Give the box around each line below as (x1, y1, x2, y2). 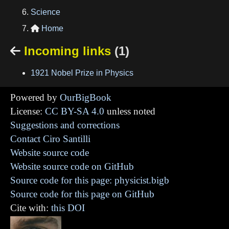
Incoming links (20, 43, 114, 58)
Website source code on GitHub (10, 161, 134, 172)
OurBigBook (60, 91, 111, 103)
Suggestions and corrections (10, 119, 120, 130)
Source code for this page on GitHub (10, 188, 154, 199)
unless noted (104, 105, 155, 117)
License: (10, 105, 45, 117)
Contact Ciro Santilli (10, 133, 90, 144)
